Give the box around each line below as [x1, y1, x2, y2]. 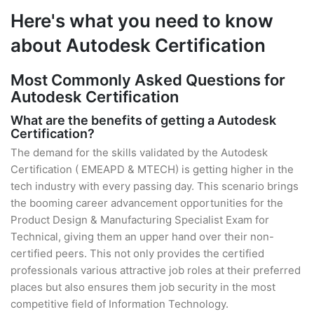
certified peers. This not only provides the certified [11, 247, 264, 260]
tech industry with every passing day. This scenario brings [11, 179, 299, 193]
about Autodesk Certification [11, 34, 266, 56]
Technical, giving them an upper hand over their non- [11, 230, 274, 243]
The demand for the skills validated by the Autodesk [11, 146, 268, 159]
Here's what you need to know [11, 10, 273, 32]
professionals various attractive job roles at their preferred [11, 264, 301, 277]
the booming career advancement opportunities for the [11, 196, 283, 210]
